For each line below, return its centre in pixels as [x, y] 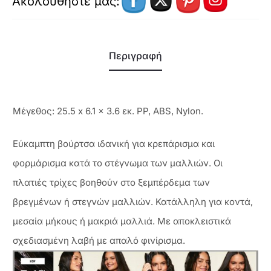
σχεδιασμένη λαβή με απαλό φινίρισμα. [99, 241]
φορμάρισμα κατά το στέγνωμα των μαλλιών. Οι [118, 163]
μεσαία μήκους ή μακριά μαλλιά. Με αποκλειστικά [122, 221]
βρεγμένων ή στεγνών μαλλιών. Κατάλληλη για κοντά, [133, 202]
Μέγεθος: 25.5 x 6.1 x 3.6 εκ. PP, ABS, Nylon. [108, 111]
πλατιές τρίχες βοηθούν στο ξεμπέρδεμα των [111, 183]
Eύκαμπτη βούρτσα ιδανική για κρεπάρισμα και [114, 144]
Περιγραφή [135, 55]
